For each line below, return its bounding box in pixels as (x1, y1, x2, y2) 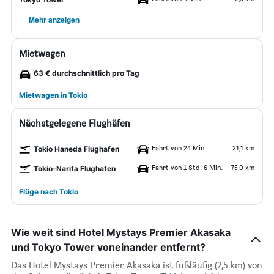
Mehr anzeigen (29, 14, 80, 25)
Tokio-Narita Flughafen (34, 164, 116, 173)
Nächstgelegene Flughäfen (19, 117, 130, 129)
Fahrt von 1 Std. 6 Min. (152, 163, 223, 172)
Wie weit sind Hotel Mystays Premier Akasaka (11, 226, 231, 239)
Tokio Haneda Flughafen (34, 144, 119, 154)
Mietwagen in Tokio (19, 91, 87, 100)
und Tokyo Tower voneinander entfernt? (11, 241, 206, 253)
